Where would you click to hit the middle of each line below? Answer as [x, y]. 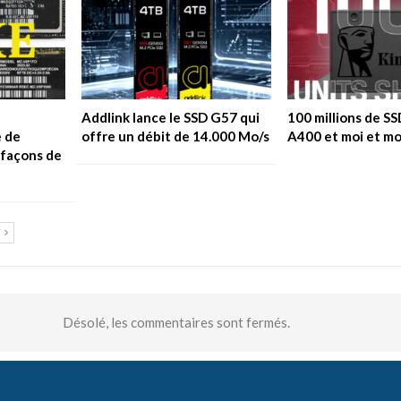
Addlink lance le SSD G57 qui [171, 117]
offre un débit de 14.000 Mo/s [176, 136]
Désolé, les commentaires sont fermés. [177, 322]
